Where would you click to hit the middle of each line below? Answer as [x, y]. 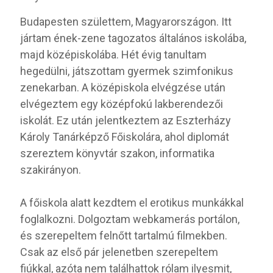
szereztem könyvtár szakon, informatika [117, 153]
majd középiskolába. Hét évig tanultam [113, 55]
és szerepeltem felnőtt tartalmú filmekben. [124, 236]
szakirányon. [51, 170]
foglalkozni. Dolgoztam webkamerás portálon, [130, 219]
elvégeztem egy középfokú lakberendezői [122, 104]
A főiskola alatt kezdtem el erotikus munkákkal [132, 203]
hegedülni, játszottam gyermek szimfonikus [127, 71]
